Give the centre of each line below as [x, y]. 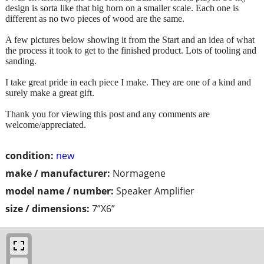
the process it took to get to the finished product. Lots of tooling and [131, 50]
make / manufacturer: [58, 173]
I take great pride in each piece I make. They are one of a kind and [128, 82]
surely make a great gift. [50, 93]
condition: [29, 155]
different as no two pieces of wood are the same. [95, 18]
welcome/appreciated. [46, 124]
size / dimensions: [47, 208]
